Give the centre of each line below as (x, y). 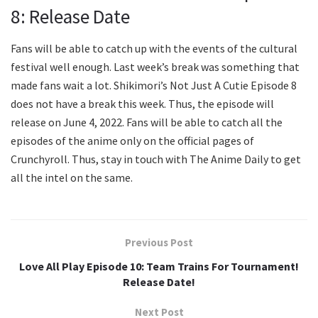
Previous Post (159, 242)
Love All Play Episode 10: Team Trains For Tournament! (159, 266)
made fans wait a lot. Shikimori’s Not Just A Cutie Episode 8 (154, 85)
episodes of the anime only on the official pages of (132, 140)
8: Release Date (70, 17)
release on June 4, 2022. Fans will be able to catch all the (147, 122)
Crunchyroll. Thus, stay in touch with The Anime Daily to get (156, 159)
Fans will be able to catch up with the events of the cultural (154, 48)
